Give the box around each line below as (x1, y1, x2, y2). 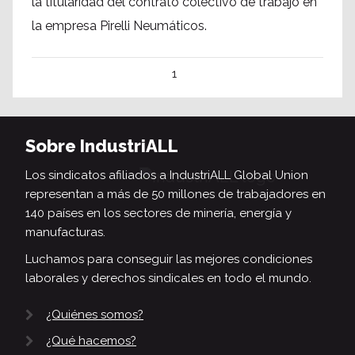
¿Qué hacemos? (46, 334, 136, 349)
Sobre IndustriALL (25, 136, 178, 156)
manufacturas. (25, 225, 105, 239)
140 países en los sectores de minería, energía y (25, 206, 292, 220)
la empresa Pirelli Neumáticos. (32, 18, 207, 33)
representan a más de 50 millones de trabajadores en (25, 187, 326, 201)
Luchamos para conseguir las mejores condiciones (25, 252, 312, 266)
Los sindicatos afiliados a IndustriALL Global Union (25, 168, 308, 182)
